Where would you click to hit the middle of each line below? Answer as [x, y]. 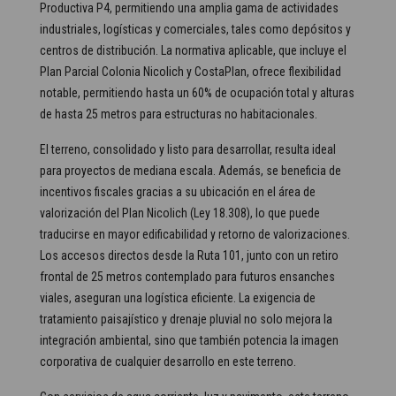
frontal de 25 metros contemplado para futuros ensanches [187, 277]
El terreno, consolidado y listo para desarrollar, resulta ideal [188, 149]
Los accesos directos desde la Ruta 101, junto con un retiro [189, 255]
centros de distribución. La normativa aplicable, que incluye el [193, 50]
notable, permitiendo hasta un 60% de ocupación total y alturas [197, 93]
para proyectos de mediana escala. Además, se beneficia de [190, 171]
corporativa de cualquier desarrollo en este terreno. [168, 362]
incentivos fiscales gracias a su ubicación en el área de [178, 192]
